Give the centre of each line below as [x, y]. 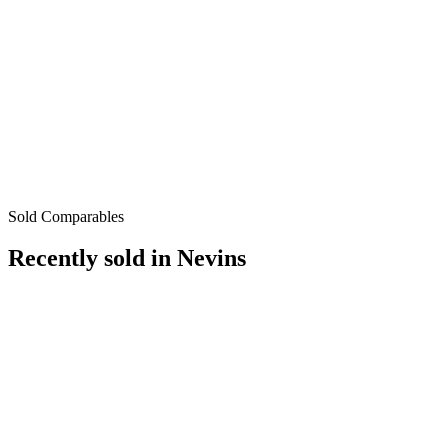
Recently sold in [92, 258]
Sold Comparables [66, 216]
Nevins [211, 258]
